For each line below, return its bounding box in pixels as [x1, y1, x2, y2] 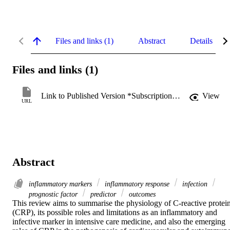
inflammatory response [103, 180, 171, 188]
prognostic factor [29, 190, 80, 199]
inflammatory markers [29, 180, 94, 188]
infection [180, 180, 209, 188]
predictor [88, 190, 118, 199]
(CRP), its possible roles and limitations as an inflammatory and [12, 208, 217, 217]
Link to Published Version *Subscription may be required [172, 91, 180, 101]
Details [190, 36, 213, 45]
